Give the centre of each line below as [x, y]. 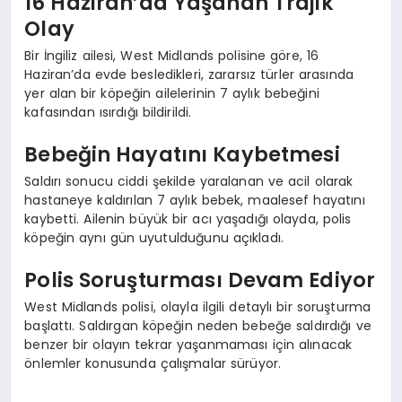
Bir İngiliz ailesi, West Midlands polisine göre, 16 [172, 55]
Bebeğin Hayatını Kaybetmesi [182, 155]
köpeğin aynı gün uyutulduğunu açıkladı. [154, 237]
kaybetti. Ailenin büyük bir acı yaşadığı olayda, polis [188, 218]
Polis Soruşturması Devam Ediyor [200, 280]
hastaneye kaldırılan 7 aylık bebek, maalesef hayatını [195, 200]
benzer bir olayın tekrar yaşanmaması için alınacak [188, 344]
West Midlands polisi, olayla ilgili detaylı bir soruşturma [198, 306]
